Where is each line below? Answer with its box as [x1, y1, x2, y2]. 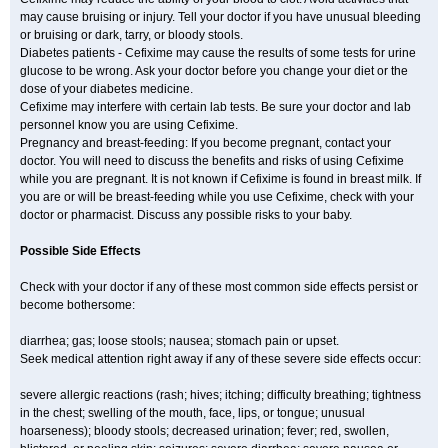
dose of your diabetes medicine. [20, 82, 193, 96]
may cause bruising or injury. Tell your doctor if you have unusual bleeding [20, 10, 421, 24]
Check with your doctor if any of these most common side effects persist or [20, 280, 418, 294]
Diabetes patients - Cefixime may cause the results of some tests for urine [20, 46, 416, 60]
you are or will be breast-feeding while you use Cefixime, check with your [20, 190, 414, 204]
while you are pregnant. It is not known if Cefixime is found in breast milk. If [20, 172, 421, 186]
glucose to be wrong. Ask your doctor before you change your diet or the [20, 64, 408, 78]
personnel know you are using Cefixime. [20, 118, 238, 132]
